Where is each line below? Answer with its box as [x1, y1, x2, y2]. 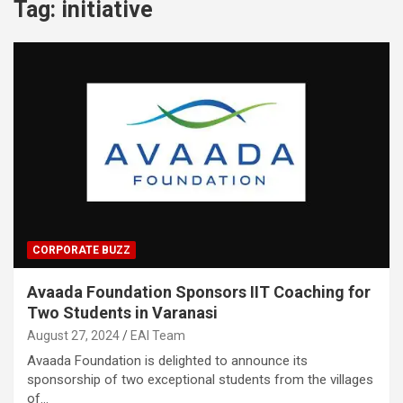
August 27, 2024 [27, 327, 120, 343]
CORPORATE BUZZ [32, 243, 130, 256]
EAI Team [130, 327, 185, 343]
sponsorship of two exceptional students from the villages [27, 371, 373, 388]
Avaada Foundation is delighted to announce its [27, 352, 308, 369]
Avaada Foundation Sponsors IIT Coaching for [27, 282, 371, 301]
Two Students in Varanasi [27, 302, 218, 322]
